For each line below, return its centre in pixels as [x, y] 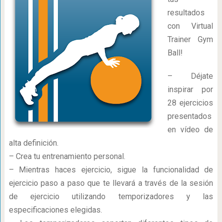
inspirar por [190, 89]
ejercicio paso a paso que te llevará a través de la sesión [111, 183]
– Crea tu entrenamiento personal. [67, 156]
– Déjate [190, 76]
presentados [189, 116]
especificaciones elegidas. [55, 210]
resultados [186, 13]
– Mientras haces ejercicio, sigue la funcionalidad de [111, 170]
